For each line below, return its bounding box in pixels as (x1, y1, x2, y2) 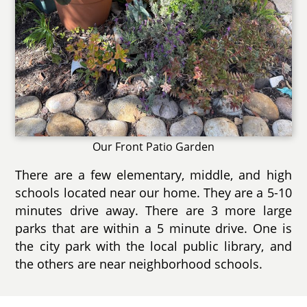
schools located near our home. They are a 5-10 (15, 184, 292, 201)
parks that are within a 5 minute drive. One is (15, 220, 292, 237)
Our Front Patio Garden (93, 139, 214, 155)
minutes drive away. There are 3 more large (15, 202, 292, 219)
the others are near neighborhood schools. (15, 256, 263, 273)
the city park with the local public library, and (15, 238, 292, 255)
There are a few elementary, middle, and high (15, 167, 292, 184)
